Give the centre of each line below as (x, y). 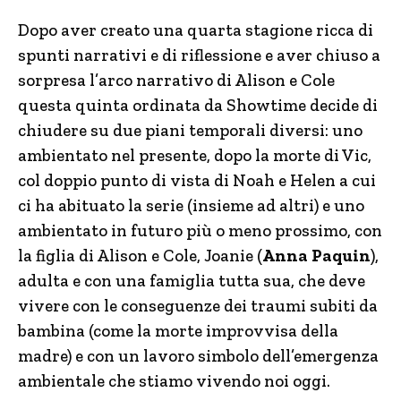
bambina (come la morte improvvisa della (178, 331)
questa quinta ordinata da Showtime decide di (198, 105)
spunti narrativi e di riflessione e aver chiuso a (199, 55)
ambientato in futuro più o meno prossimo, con (200, 230)
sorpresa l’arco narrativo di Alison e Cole (176, 80)
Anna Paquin (316, 256)
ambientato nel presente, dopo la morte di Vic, (195, 155)
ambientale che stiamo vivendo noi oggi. (174, 381)
